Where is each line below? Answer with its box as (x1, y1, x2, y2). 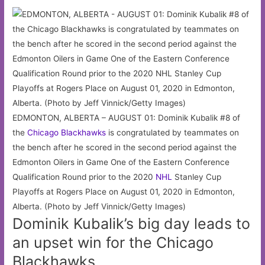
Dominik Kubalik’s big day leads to (12, 214, 251, 232)
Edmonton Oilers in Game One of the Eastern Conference (12, 157, 230, 167)
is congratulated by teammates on (106, 127, 240, 137)
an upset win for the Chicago (12, 233, 214, 251)
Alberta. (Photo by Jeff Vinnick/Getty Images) (12, 201, 186, 211)
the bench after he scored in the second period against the (12, 142, 237, 152)
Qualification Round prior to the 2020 (12, 172, 156, 182)
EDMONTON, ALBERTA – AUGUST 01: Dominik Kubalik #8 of (12, 112, 241, 122)
